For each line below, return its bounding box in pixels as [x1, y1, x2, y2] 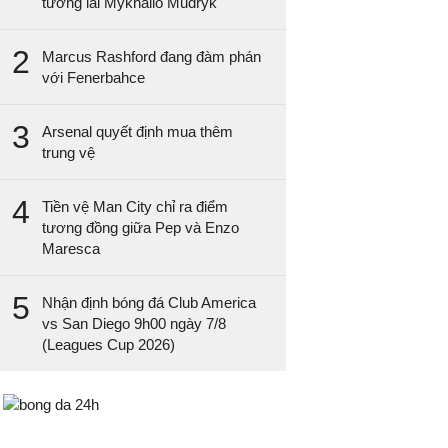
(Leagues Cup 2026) [42, 336, 176, 353]
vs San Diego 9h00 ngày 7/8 [42, 315, 227, 332]
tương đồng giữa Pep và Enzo [42, 219, 240, 236]
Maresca [42, 240, 101, 257]
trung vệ [42, 144, 100, 161]
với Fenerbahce [42, 69, 146, 86]
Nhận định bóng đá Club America [42, 294, 257, 311]
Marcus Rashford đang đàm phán [42, 48, 262, 65]
